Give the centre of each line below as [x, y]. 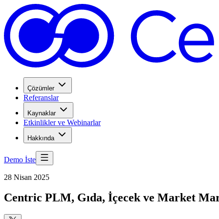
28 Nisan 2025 [27, 177]
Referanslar [41, 97]
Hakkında [41, 138]
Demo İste [20, 159]
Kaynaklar [43, 113]
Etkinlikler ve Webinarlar [62, 122]
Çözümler [41, 88]
